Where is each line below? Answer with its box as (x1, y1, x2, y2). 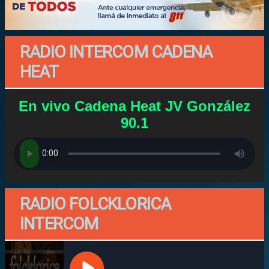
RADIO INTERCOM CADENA (20, 41, 213, 62)
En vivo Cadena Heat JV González (19, 97, 250, 114)
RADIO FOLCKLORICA (20, 193, 171, 214)
